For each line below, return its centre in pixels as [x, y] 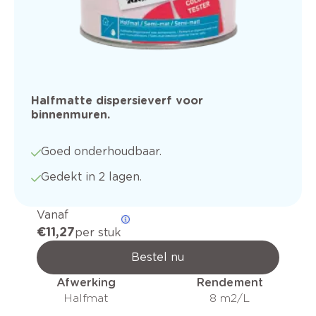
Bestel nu [158, 257]
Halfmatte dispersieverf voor [117, 100]
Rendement [230, 282]
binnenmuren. [71, 114]
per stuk [98, 232]
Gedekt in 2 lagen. [91, 176]
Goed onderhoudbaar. [101, 151]
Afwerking [86, 282]
